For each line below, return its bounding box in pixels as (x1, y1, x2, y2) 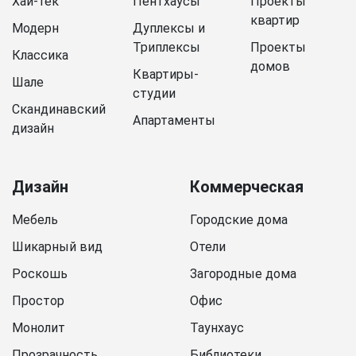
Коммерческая (190, 177, 304, 197)
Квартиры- (133, 66, 199, 82)
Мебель (12, 212, 58, 228)
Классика (12, 47, 68, 63)
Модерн (12, 20, 59, 36)
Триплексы (133, 39, 200, 55)
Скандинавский (12, 101, 106, 117)
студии (133, 85, 176, 101)
